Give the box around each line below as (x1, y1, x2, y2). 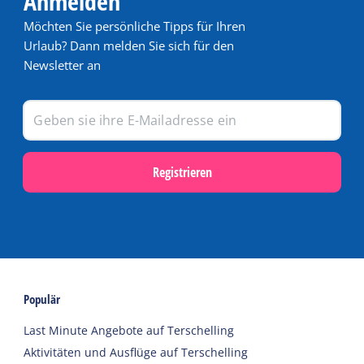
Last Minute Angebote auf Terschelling (24, 322, 235, 338)
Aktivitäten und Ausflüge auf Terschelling (24, 344, 249, 360)
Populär (24, 290, 61, 307)
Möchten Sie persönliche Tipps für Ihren (24, 17, 246, 34)
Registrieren (152, 162, 212, 181)
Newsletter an (24, 56, 102, 73)
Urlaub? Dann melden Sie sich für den (24, 37, 235, 54)
